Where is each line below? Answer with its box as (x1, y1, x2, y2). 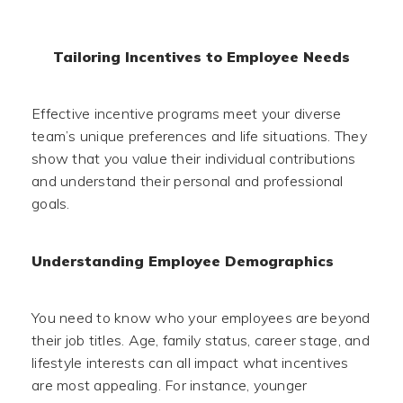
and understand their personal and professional (31, 172, 344, 190)
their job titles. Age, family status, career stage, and (31, 331, 370, 349)
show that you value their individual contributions (31, 149, 356, 167)
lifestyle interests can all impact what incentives (31, 354, 349, 372)
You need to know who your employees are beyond (31, 309, 371, 327)
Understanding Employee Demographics (31, 252, 334, 270)
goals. (31, 194, 70, 212)
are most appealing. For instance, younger (31, 376, 308, 394)
